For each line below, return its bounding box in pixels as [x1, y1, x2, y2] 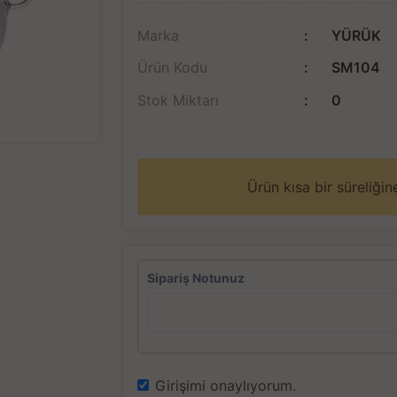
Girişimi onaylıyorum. [155, 376, 296, 394]
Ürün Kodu [137, 58, 207, 77]
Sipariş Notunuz [147, 269, 245, 285]
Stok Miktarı [137, 91, 219, 110]
